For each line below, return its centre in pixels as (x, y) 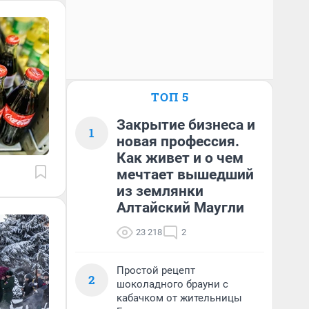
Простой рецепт (156, 270)
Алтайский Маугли (180, 208)
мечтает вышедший (185, 175)
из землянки (160, 191)
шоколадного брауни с (172, 284)
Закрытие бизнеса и (186, 125)
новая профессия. (178, 141)
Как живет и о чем (180, 158)
